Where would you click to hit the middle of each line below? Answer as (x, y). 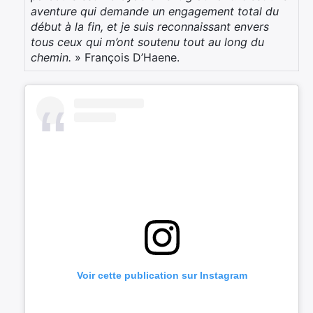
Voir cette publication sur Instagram (162, 275)
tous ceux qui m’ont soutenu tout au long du (147, 42)
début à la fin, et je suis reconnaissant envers (150, 27)
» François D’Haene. (127, 58)
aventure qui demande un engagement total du (155, 12)
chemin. (51, 58)
